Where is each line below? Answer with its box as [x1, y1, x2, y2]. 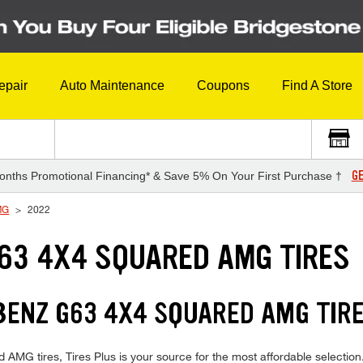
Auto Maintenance [60, 79, 164, 93]
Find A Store [282, 79, 352, 93]
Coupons [197, 79, 250, 93]
